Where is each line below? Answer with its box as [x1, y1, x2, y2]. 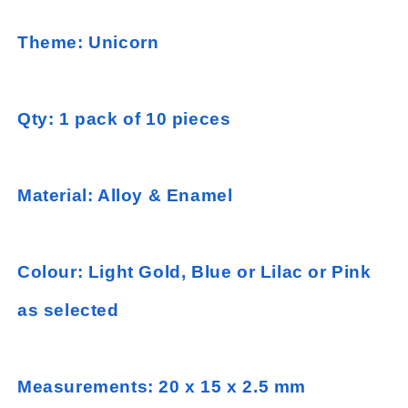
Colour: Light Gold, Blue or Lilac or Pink [17, 262, 372, 281]
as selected [17, 301, 119, 320]
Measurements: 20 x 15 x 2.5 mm [17, 377, 306, 396]
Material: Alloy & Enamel [17, 186, 233, 205]
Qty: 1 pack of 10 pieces [17, 109, 231, 128]
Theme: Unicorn [17, 33, 159, 52]
